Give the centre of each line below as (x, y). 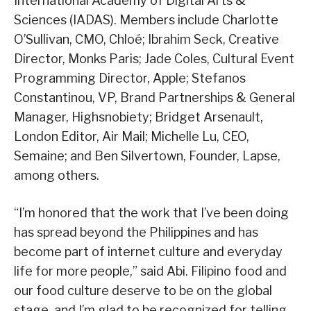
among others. (57, 175)
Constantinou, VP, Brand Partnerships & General (154, 97)
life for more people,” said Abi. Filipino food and (150, 271)
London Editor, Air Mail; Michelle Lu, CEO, (132, 136)
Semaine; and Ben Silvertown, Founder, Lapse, (147, 155)
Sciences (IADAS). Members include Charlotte (146, 19)
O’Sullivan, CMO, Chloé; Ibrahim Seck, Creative (146, 39)
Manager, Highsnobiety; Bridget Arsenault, (138, 117)
